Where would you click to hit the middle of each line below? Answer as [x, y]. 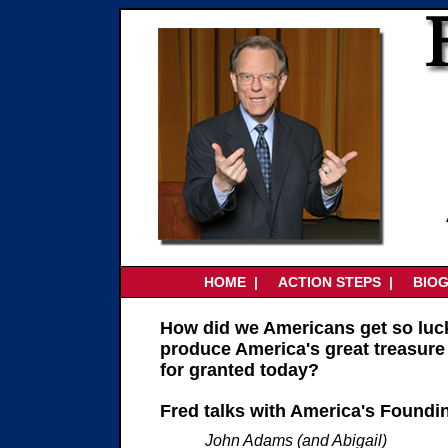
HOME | [232, 282]
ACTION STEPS [331, 282]
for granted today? [239, 370]
